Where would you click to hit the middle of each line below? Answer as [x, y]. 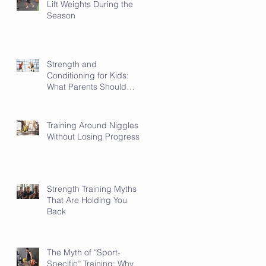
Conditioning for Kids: [88, 75]
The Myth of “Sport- [84, 252]
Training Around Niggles [93, 125]
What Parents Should [87, 86]
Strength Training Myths [92, 189]
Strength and [72, 64]
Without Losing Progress [93, 136]
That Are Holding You [87, 200]
